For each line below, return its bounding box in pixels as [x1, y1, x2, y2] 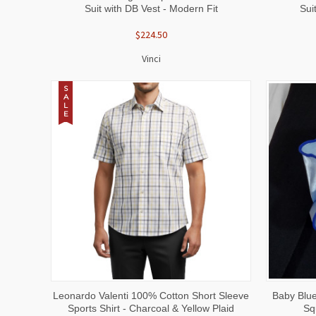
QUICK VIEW [71, 286, 128, 298]
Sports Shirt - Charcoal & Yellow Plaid [68, 302, 235, 314]
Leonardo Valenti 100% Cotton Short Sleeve [53, 289, 250, 301]
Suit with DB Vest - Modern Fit [84, 2, 218, 14]
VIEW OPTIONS [167, 286, 238, 298]
